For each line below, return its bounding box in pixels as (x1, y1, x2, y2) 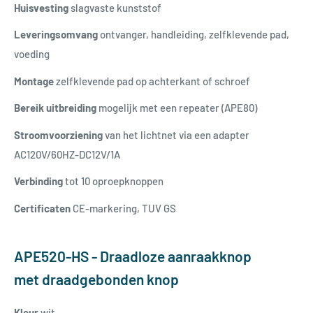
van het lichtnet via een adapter (105, 128, 249, 141)
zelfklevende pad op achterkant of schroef (56, 74, 250, 87)
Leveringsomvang (14, 28, 100, 41)
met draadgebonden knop (14, 270, 179, 289)
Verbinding (14, 175, 63, 188)
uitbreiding (46, 101, 99, 115)
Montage (14, 74, 56, 87)
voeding (14, 48, 50, 61)
